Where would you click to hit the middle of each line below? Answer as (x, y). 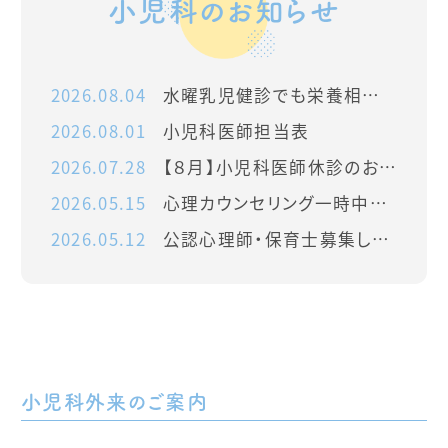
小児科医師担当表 (236, 130)
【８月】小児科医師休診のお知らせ (271, 166)
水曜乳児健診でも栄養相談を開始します (262, 94)
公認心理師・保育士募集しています (267, 238)
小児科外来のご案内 (114, 401)
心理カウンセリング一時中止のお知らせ (266, 202)
